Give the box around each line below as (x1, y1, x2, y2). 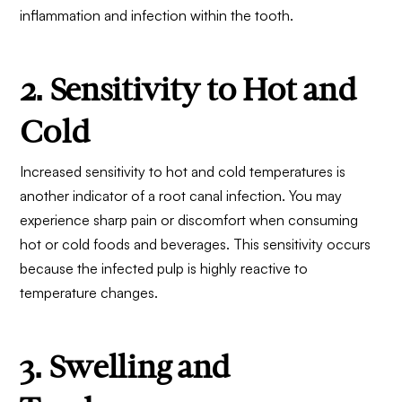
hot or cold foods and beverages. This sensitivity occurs (20, 235, 371, 254)
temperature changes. (20, 284, 159, 302)
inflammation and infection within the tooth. (20, 6, 294, 25)
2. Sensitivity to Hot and (20, 70, 356, 109)
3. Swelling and (20, 347, 231, 387)
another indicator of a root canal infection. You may (20, 187, 343, 205)
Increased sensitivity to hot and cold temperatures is (20, 162, 346, 181)
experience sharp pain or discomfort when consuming (20, 211, 359, 230)
